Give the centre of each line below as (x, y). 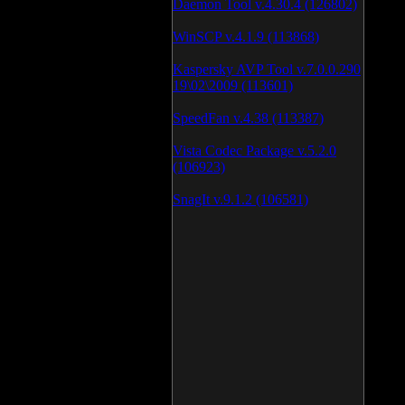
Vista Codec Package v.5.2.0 (254, 151)
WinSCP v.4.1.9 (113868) (246, 37)
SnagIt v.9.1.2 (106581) (240, 199)
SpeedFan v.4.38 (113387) (248, 118)
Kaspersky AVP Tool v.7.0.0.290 (267, 69)
